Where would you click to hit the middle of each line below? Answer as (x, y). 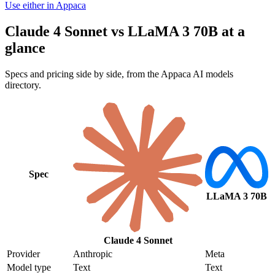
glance (25, 48)
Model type (29, 267)
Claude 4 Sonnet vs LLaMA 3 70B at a (125, 31)
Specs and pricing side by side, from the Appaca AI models (119, 74)
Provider (23, 254)
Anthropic (93, 254)
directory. (23, 85)
